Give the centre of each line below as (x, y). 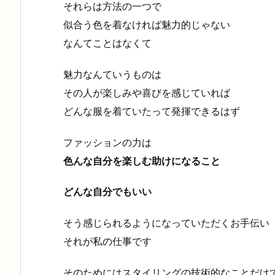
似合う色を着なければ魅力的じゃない (147, 24)
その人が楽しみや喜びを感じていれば (147, 92)
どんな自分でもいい (107, 192)
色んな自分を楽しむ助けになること (142, 161)
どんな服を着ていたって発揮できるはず (152, 111)
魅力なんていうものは (112, 74)
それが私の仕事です (107, 242)
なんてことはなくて (107, 43)
